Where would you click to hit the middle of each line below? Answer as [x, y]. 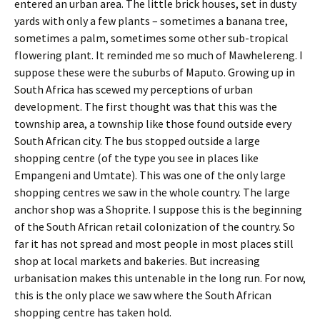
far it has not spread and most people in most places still [154, 244]
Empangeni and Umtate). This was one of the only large [150, 175]
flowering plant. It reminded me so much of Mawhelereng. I [159, 55]
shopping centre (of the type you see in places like [136, 158]
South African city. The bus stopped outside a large [137, 141]
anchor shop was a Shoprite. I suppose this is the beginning [158, 209]
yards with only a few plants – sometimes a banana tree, [151, 21]
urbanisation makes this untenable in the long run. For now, [160, 278]
